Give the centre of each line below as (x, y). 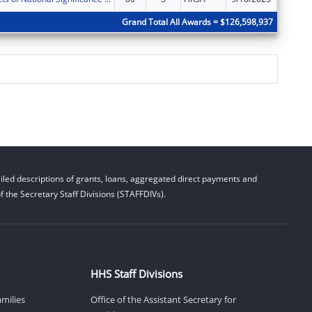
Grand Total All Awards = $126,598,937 (197, 22)
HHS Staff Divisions (136, 273)
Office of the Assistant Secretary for (163, 299)
